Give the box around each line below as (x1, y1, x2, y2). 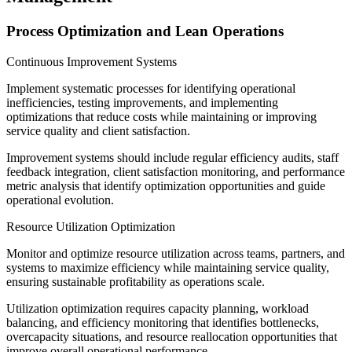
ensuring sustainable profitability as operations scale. (6, 274, 265, 288)
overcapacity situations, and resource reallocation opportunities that (6, 329, 337, 343)
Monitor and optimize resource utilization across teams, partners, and (6, 246, 345, 260)
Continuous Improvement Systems (6, 54, 177, 68)
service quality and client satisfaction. (6, 123, 190, 137)
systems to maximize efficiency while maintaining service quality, (6, 260, 329, 274)
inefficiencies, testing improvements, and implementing (6, 95, 278, 109)
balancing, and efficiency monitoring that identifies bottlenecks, (6, 315, 319, 329)
